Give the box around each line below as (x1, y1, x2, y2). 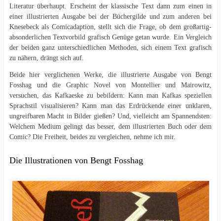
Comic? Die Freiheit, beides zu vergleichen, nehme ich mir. (9, 133, 176, 141)
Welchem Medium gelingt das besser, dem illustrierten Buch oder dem (9, 123, 212, 131)
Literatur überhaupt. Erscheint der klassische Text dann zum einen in (9, 2, 212, 10)
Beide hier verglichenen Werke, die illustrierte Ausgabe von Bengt (9, 71, 212, 79)
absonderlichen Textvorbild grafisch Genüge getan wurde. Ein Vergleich (9, 34, 212, 41)
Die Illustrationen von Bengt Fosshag (9, 155, 143, 166)
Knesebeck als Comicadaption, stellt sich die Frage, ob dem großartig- (9, 23, 212, 31)
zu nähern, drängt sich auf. (9, 54, 84, 62)
